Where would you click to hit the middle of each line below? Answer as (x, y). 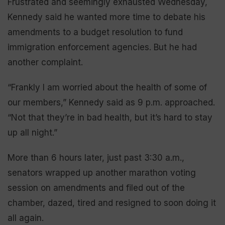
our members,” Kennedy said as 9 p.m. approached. (111, 102)
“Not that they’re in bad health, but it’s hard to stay (110, 118)
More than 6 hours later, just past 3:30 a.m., (96, 158)
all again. (26, 218)
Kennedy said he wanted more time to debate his (106, 17)
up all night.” (32, 133)
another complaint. (45, 62)
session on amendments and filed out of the (96, 188)
